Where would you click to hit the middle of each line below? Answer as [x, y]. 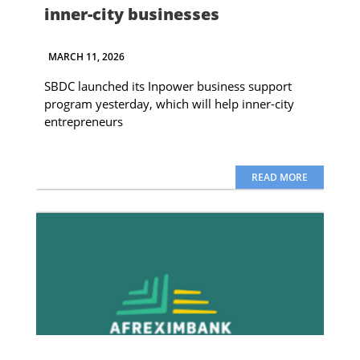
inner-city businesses [131, 14]
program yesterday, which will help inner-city [169, 103]
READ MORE [279, 177]
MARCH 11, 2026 [86, 56]
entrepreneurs [83, 121]
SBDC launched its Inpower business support [168, 86]
